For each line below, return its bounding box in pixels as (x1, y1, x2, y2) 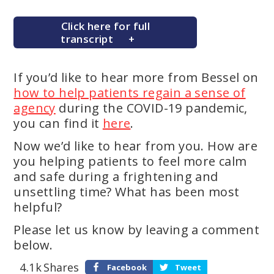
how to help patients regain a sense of (13, 84, 246, 102)
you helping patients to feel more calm (13, 153, 247, 170)
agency (13, 100, 56, 117)
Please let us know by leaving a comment (13, 221, 259, 239)
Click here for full (61, 19, 150, 34)
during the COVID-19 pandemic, (55, 100, 248, 117)
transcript (61, 32, 114, 46)
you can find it (13, 115, 103, 132)
